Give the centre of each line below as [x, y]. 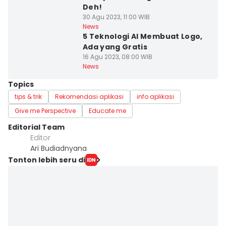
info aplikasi [155, 97]
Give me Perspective [45, 111]
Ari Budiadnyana [59, 148]
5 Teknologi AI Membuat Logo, [143, 36]
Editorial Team [36, 127]
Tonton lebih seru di [47, 160]
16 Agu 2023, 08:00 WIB [117, 57]
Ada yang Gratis [115, 47]
